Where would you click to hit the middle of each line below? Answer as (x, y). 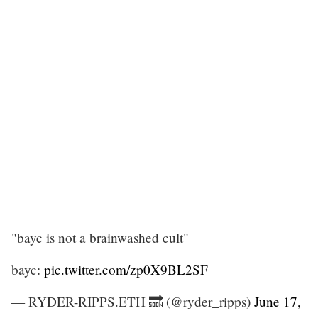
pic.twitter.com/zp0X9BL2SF (126, 269)
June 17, (278, 301)
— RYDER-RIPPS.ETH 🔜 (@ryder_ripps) (133, 301)
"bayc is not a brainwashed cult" (100, 237)
